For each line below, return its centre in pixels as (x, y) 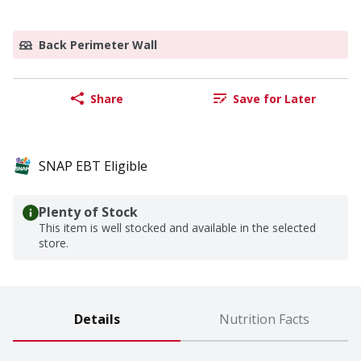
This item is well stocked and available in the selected (177, 228)
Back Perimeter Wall (98, 45)
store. (54, 243)
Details (97, 320)
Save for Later (274, 98)
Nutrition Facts (264, 320)
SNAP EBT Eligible (93, 166)
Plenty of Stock (88, 212)
